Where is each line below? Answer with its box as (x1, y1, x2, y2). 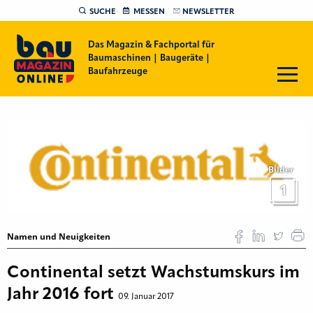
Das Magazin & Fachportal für (87, 41, 214, 50)
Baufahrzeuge (87, 67, 147, 76)
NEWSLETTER (182, 8, 234, 16)
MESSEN (133, 8, 165, 16)
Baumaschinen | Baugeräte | (87, 54, 210, 63)
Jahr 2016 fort (7, 286, 118, 303)
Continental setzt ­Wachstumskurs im (7, 264, 300, 282)
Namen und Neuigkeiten (7, 230, 110, 242)
